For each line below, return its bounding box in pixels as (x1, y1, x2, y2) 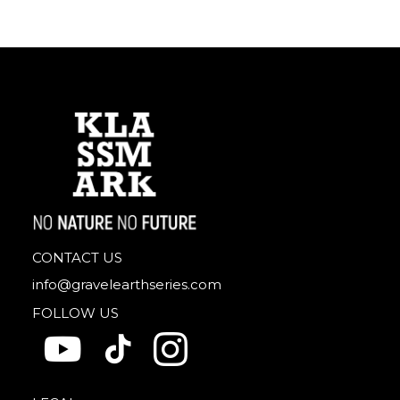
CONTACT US (32, 249, 122, 266)
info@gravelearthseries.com (32, 276, 221, 293)
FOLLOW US (32, 304, 119, 321)
